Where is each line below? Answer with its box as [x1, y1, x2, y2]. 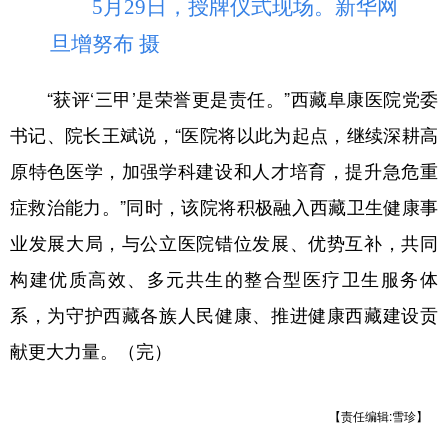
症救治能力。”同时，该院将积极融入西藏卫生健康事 [10, 192, 438, 219]
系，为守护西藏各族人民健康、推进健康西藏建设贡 [10, 300, 438, 327]
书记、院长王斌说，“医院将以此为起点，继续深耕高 [10, 120, 438, 147]
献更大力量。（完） [10, 336, 172, 363]
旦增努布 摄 [50, 31, 160, 56]
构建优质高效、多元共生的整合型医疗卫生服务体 [10, 264, 438, 291]
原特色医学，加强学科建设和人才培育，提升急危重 [10, 156, 438, 183]
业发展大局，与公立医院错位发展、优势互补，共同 [10, 228, 438, 255]
